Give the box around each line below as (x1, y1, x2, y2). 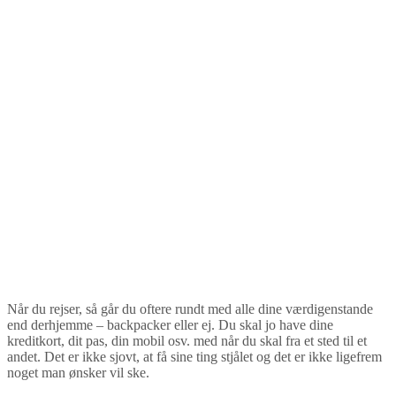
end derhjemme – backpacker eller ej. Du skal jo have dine (7, 316, 333, 332)
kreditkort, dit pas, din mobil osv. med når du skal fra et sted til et (7, 332, 367, 348)
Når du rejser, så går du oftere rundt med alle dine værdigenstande (7, 301, 373, 316)
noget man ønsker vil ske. (7, 364, 149, 380)
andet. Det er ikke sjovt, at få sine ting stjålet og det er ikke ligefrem (7, 348, 382, 364)
